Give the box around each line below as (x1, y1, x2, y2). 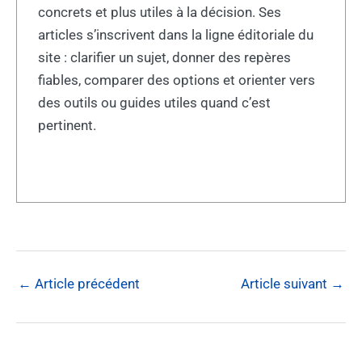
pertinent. (37, 117, 96, 134)
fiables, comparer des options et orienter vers (37, 72, 315, 89)
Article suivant (241, 275, 330, 292)
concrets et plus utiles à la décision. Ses (37, 4, 281, 21)
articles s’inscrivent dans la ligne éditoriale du (37, 27, 314, 44)
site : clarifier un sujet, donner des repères (37, 49, 291, 66)
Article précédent (32, 275, 140, 292)
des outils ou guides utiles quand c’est (37, 95, 271, 112)
